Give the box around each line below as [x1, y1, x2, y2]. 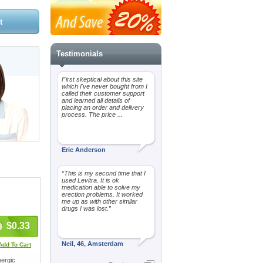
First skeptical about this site [62, 76, 143, 83]
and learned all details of [62, 97, 130, 104]
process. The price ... [62, 111, 123, 118]
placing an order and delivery [62, 104, 144, 111]
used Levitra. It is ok [62, 177, 119, 184]
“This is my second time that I [62, 170, 146, 177]
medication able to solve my [62, 184, 140, 191]
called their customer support [62, 90, 144, 97]
